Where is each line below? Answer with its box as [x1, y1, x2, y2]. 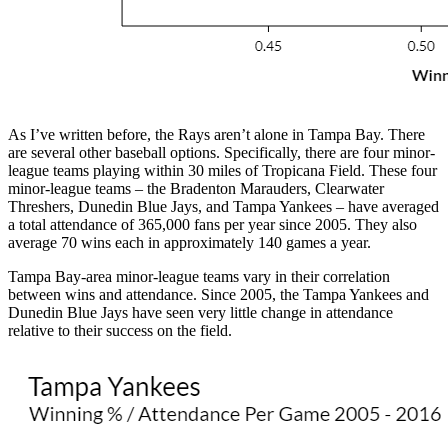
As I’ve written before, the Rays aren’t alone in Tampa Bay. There [8, 125, 425, 143]
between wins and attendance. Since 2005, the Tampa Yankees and [8, 285, 429, 303]
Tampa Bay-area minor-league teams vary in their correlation [8, 267, 390, 285]
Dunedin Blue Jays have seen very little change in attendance [8, 303, 393, 321]
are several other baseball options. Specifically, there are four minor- [8, 143, 435, 161]
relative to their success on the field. [8, 321, 232, 339]
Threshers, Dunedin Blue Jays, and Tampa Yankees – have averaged [8, 197, 439, 215]
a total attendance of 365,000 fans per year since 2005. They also [8, 215, 417, 233]
